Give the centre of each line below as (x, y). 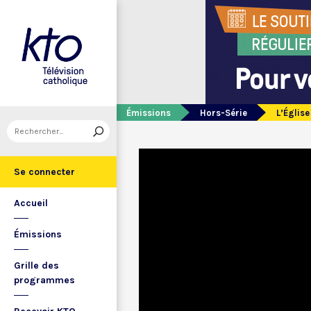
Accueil (31, 203)
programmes (44, 280)
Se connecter (44, 172)
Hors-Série (224, 113)
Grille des (36, 266)
